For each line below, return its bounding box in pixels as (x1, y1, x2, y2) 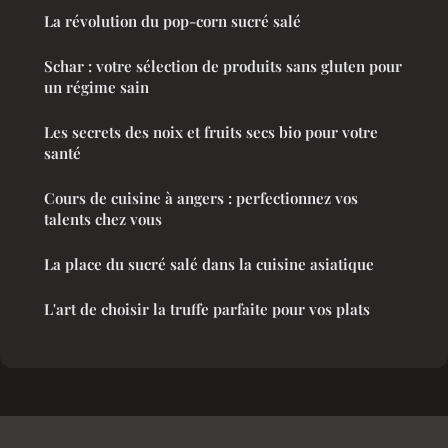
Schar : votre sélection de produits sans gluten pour (44, 55, 402, 76)
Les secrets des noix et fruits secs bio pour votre (44, 121, 378, 142)
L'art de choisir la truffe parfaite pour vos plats (44, 298, 370, 319)
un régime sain (44, 76, 149, 97)
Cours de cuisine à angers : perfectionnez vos (44, 187, 358, 208)
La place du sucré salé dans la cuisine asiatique (44, 253, 374, 274)
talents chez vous (44, 208, 162, 229)
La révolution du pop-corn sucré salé (44, 10, 301, 31)
